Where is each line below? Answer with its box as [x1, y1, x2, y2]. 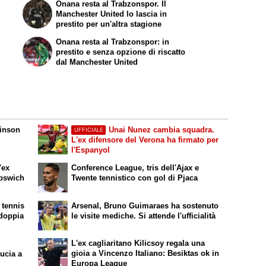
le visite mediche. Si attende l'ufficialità [71, 211, 216, 221]
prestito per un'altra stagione [56, 20, 162, 29]
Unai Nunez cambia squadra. [108, 125, 214, 135]
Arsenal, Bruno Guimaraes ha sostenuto [71, 201, 219, 211]
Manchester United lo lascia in [56, 9, 167, 19]
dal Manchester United [56, 57, 138, 66]
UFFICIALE [74, 127, 103, 134]
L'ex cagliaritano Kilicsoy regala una [71, 238, 205, 248]
